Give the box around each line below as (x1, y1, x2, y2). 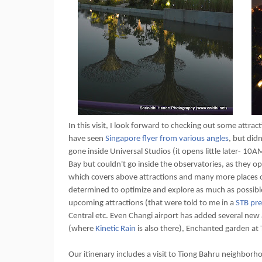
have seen (68, 135, 105, 143)
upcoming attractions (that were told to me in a (68, 199, 236, 208)
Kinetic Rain (95, 225, 137, 233)
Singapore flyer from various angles (105, 135, 229, 143)
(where (68, 225, 95, 233)
